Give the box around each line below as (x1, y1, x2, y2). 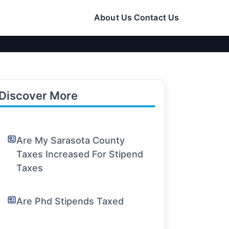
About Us (94, 12, 132, 22)
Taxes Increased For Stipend (16, 149, 144, 159)
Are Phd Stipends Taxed (16, 196, 124, 207)
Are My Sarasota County (16, 135, 125, 146)
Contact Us (134, 12, 179, 22)
